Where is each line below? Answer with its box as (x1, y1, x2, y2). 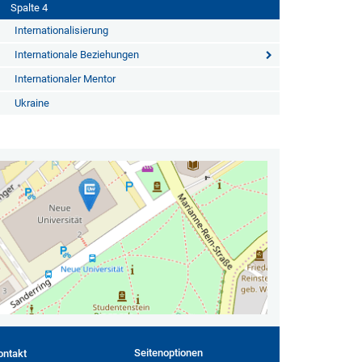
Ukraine (14, 97, 49, 109)
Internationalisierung (14, 24, 108, 36)
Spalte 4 (10, 2, 48, 14)
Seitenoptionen (134, 347, 203, 359)
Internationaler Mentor (14, 73, 116, 85)
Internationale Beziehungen (14, 48, 139, 61)
